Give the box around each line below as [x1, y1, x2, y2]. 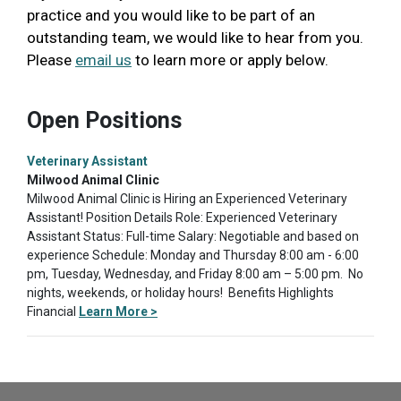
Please [27, 50, 75, 69]
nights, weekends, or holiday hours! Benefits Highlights [27, 285, 334, 300]
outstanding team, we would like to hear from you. [27, 28, 363, 47]
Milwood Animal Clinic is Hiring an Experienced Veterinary [27, 191, 347, 206]
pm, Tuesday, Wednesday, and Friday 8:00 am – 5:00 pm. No [27, 266, 363, 281]
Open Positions [27, 107, 182, 133]
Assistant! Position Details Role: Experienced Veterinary [27, 209, 337, 225]
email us [75, 50, 132, 69]
